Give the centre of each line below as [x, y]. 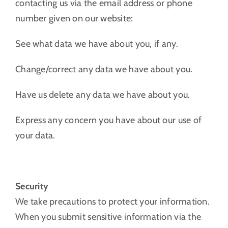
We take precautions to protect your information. [112, 201]
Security [32, 186]
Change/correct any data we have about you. [104, 69]
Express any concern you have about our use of [108, 120]
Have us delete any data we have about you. [103, 94]
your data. [35, 135]
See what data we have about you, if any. [96, 44]
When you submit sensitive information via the [108, 217]
